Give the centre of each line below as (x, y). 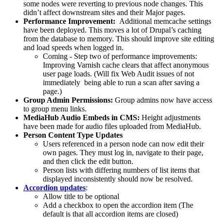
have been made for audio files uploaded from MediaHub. (112, 127)
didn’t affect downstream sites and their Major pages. (104, 13)
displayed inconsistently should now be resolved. (118, 179)
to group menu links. (55, 109)
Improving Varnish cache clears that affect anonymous (126, 65)
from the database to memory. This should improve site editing (119, 39)
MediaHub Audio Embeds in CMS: (82, 118)
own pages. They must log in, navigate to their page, (123, 153)
